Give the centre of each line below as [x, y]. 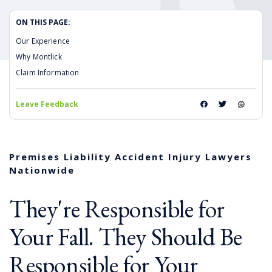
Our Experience [43, 41]
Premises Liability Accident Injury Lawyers [131, 156]
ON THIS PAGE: [43, 22]
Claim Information [48, 72]
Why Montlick [39, 56]
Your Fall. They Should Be [126, 236]
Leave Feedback [47, 104]
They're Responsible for [117, 209]
